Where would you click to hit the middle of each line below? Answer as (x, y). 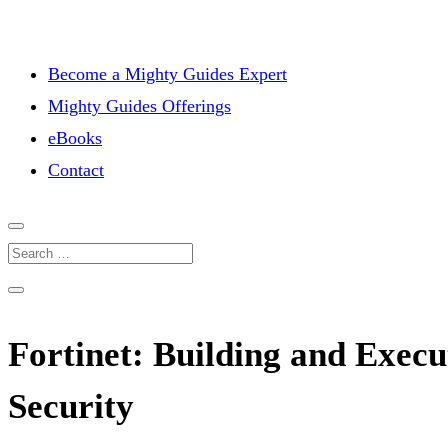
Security (71, 407)
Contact (76, 170)
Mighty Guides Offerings (139, 106)
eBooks (75, 138)
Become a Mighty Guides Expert (167, 74)
